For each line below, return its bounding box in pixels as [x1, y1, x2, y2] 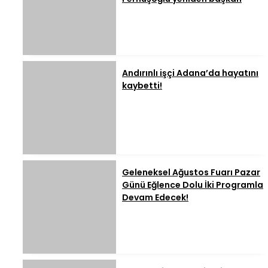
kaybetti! [122, 80, 162, 92]
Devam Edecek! [122, 191, 188, 204]
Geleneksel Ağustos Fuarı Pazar [122, 166, 260, 179]
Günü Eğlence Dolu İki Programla [122, 179, 263, 191]
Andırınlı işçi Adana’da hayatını [122, 67, 258, 80]
